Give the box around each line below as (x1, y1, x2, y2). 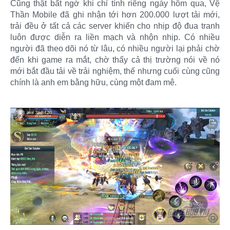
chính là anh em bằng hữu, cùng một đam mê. (10, 78, 177, 87)
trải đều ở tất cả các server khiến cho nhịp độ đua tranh (10, 21, 220, 30)
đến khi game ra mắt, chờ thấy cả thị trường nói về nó (10, 55, 220, 64)
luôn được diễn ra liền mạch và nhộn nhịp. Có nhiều (10, 32, 220, 42)
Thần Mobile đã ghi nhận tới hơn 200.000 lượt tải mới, (10, 10, 220, 19)
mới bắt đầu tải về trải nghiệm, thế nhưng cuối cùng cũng (10, 66, 220, 75)
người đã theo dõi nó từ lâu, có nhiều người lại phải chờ (10, 44, 220, 53)
